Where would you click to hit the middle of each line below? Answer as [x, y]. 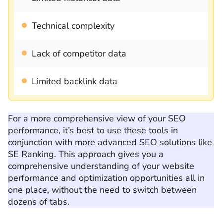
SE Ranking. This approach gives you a [86, 154]
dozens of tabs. [39, 202]
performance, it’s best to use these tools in [93, 130]
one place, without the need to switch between [102, 190]
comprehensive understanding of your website [101, 166]
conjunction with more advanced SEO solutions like [110, 142]
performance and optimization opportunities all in [106, 178]
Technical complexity [73, 26]
